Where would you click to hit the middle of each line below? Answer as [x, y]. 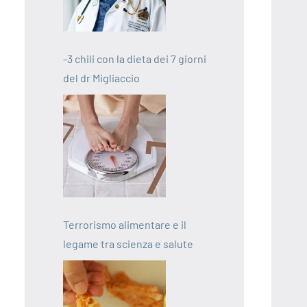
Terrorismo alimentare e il [125, 224]
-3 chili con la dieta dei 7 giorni [135, 59]
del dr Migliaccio [101, 78]
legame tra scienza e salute [128, 244]
